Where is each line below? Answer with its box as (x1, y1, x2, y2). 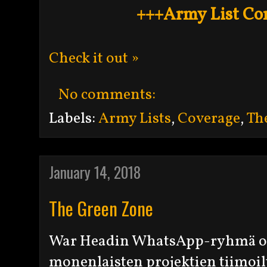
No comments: (58, 84, 159, 105)
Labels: (49, 108, 98, 129)
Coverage (178, 108, 240, 129)
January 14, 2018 (49, 160, 141, 183)
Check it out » (49, 48, 139, 69)
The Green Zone (49, 194, 153, 222)
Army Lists (98, 108, 171, 129)
